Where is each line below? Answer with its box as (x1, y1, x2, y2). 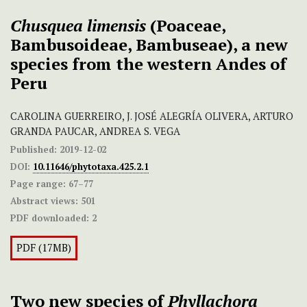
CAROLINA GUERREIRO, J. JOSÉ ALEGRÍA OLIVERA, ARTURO (10, 110, 293, 123)
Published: (10, 143, 57, 156)
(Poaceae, (150, 14, 225, 37)
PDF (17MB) (16, 241, 71, 255)
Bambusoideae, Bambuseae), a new (10, 34, 288, 56)
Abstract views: (10, 195, 78, 208)
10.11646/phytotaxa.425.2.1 (33, 160, 149, 173)
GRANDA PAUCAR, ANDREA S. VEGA (10, 125, 180, 138)
